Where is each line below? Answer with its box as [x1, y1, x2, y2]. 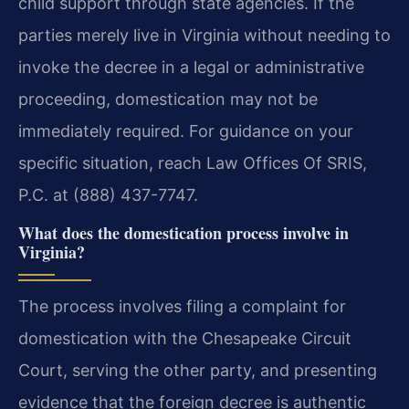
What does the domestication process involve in [18, 221, 349, 246]
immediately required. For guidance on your [18, 121, 353, 141]
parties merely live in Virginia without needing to [18, 25, 391, 45]
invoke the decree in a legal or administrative [18, 57, 364, 77]
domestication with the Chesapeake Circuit [18, 329, 351, 349]
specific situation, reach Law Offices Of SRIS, [18, 152, 367, 173]
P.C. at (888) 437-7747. [18, 184, 198, 204]
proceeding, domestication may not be [18, 89, 318, 109]
